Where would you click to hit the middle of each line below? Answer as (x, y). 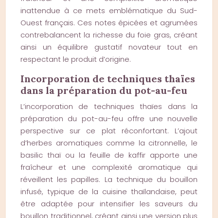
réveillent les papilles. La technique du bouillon (109, 179)
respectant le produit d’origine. (76, 59)
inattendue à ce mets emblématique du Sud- (109, 10)
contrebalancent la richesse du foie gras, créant (109, 35)
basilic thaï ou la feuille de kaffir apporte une (109, 155)
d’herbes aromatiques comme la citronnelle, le (109, 143)
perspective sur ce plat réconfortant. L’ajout (109, 131)
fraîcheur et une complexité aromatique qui (109, 167)
